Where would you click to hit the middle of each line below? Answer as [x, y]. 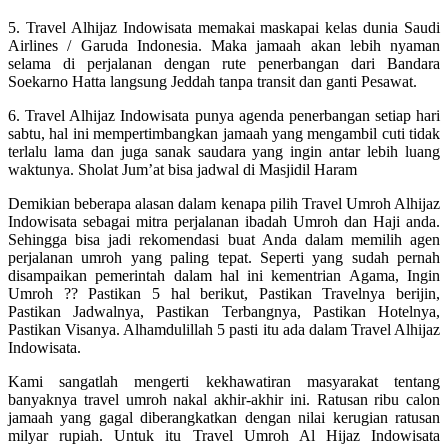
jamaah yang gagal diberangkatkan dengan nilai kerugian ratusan [224, 417]
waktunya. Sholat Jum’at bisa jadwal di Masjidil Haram [182, 169]
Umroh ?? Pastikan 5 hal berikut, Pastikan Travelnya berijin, [224, 293]
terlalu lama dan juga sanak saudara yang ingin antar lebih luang [224, 151]
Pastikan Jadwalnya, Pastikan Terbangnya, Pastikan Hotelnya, [224, 311]
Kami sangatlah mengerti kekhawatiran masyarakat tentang [224, 381]
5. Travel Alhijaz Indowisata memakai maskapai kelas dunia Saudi [224, 27]
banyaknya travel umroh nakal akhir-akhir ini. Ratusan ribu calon [224, 399]
